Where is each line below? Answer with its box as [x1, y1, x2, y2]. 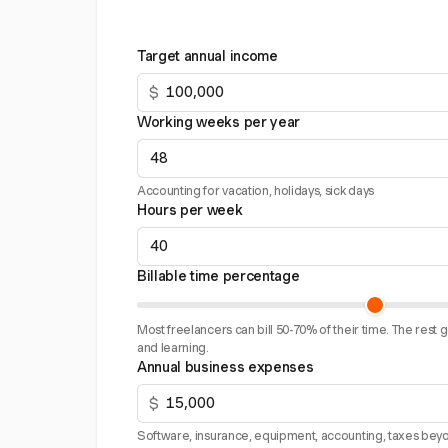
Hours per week [137, 202, 243, 218]
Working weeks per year [137, 114, 300, 130]
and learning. [137, 340, 209, 355]
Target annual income [137, 48, 278, 64]
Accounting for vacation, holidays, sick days [137, 183, 374, 198]
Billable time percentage [137, 268, 300, 284]
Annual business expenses [137, 359, 314, 375]
